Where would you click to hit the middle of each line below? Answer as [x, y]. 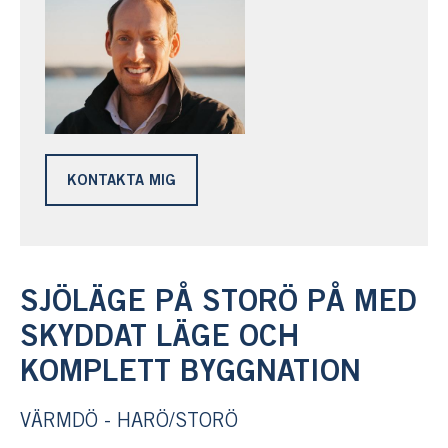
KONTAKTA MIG [121, 181]
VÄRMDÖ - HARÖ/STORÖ [129, 422]
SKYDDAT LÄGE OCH [160, 338]
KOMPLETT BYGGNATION [190, 373]
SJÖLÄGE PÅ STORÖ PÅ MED [218, 303]
